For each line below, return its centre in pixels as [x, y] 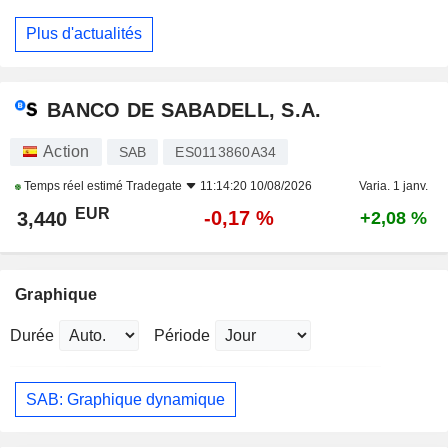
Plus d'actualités [84, 34]
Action [66, 151]
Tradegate [154, 186]
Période [182, 335]
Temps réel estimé [73, 186]
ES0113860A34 [226, 152]
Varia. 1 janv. [393, 186]
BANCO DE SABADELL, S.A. [184, 109]
